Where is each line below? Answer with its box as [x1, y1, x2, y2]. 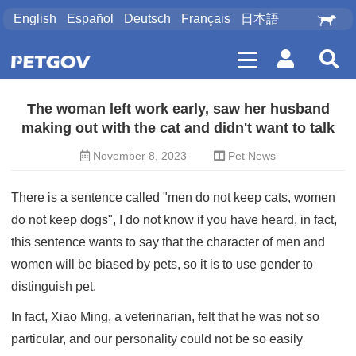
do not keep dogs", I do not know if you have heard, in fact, [11, 213, 337, 226]
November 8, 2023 [93, 149, 187, 162]
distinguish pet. [11, 280, 96, 293]
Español [67, 12, 114, 25]
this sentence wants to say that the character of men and [11, 235, 325, 249]
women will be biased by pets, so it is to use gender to [11, 257, 313, 271]
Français [181, 12, 231, 25]
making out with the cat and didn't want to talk [21, 120, 335, 136]
